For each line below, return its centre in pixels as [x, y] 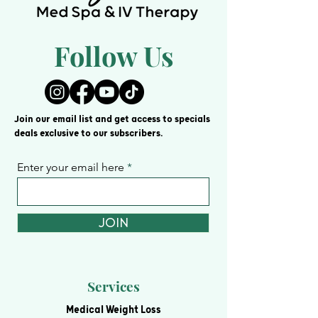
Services [114, 286]
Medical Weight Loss [114, 310]
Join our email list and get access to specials [112, 120]
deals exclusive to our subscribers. [89, 134]
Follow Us [114, 56]
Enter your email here [71, 168]
